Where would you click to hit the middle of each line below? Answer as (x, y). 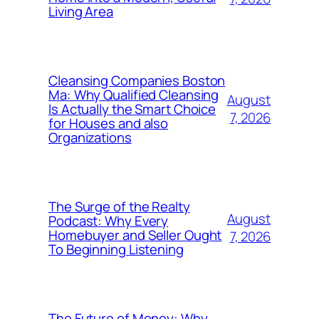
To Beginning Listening (116, 249)
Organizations (90, 137)
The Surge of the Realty (119, 206)
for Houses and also (109, 123)
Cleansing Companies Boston (137, 80)
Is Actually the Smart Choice (132, 109)
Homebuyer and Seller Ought (135, 235)
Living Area (81, 11)
